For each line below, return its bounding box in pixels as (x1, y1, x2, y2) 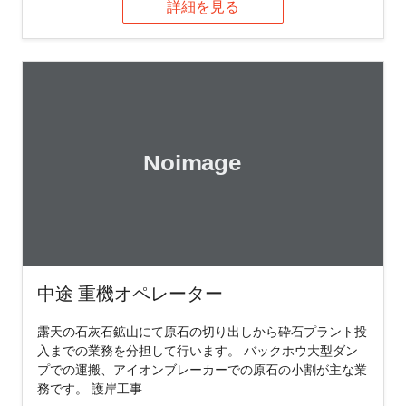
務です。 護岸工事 (37, 379, 142, 397)
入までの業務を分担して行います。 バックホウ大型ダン (37, 341, 358, 359)
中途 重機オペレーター (37, 280, 223, 305)
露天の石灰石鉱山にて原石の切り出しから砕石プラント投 (37, 322, 367, 340)
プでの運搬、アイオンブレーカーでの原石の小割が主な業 (37, 360, 367, 378)
